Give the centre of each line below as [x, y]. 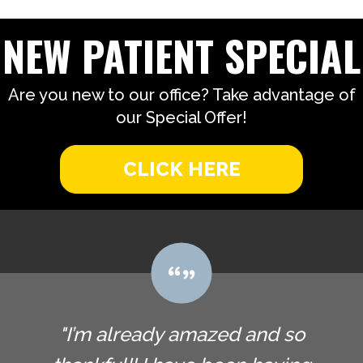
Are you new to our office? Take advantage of [181, 95]
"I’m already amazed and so [181, 335]
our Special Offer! [181, 118]
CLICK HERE [181, 169]
